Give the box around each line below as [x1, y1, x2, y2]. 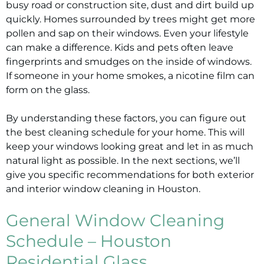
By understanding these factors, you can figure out [6, 113, 246, 124]
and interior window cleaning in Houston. [6, 183, 200, 194]
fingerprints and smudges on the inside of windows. [6, 56, 252, 67]
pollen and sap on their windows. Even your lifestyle [6, 28, 249, 39]
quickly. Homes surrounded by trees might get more [6, 14, 255, 25]
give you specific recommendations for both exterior [6, 169, 254, 180]
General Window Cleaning [6, 210, 225, 230]
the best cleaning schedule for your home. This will [6, 127, 245, 138]
